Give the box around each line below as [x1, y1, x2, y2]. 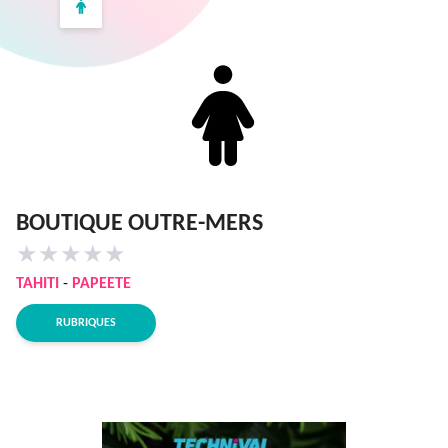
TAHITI [16, 276, 59, 292]
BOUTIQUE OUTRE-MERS [16, 212, 263, 236]
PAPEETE [72, 276, 131, 292]
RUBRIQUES [56, 317, 116, 329]
